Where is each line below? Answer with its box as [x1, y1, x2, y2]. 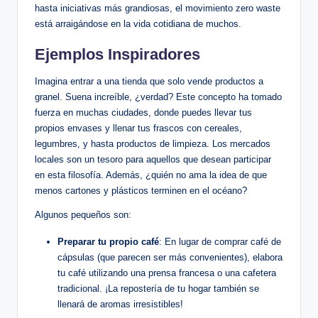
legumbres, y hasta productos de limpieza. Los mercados [35, 138, 270, 150]
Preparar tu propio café [57, 236, 159, 248]
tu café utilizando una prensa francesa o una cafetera [57, 268, 276, 279]
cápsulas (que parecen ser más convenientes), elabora [57, 252, 283, 263]
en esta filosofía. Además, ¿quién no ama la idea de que [35, 170, 267, 181]
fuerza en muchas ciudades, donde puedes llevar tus [35, 107, 252, 119]
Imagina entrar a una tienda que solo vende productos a [35, 76, 263, 87]
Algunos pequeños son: [35, 209, 131, 221]
